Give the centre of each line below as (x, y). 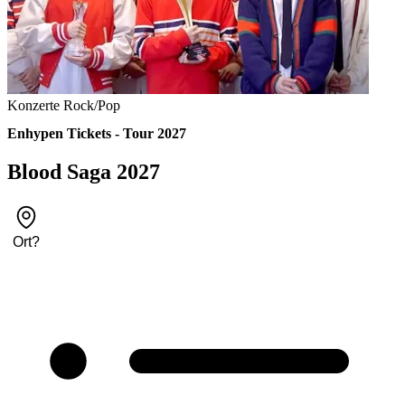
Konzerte (33, 106)
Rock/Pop (92, 106)
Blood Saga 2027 (84, 172)
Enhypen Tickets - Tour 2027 (97, 134)
